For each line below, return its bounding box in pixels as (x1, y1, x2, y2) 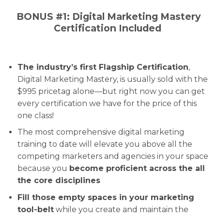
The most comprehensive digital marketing (17, 127, 185, 137)
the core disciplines (17, 176, 100, 186)
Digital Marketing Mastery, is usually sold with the (17, 74, 208, 84)
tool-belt (17, 204, 54, 214)
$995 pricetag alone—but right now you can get (17, 86, 205, 96)
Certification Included (53, 22, 164, 34)
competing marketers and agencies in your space (17, 152, 208, 161)
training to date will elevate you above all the (17, 139, 192, 149)
